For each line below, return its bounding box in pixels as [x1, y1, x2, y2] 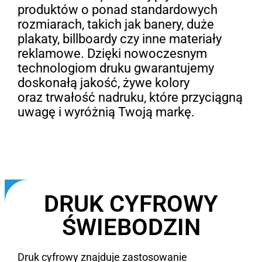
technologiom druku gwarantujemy [17, 60, 214, 75]
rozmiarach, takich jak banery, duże [17, 16, 214, 32]
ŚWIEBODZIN [61, 213, 201, 241]
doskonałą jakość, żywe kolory [17, 75, 189, 90]
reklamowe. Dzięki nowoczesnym [17, 46, 207, 61]
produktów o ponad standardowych [17, 2, 218, 17]
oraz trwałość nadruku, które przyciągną [17, 89, 243, 105]
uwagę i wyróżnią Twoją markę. [17, 104, 195, 119]
